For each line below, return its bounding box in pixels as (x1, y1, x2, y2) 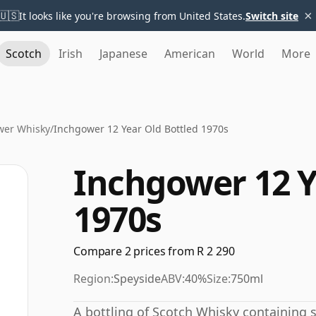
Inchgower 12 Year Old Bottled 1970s (54, 122, 229, 135)
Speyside (114, 271, 161, 286)
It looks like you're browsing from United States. (19, 8, 245, 23)
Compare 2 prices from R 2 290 (73, 243, 235, 259)
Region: (73, 271, 114, 286)
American (164, 46, 215, 61)
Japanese (99, 46, 147, 61)
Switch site (245, 8, 298, 23)
